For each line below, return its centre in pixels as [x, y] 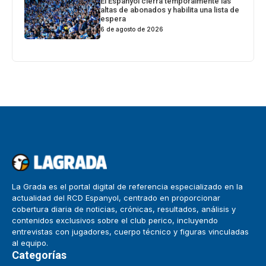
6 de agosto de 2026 [132, 29]
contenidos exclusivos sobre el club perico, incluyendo [115, 221]
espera [113, 19]
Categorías [39, 255]
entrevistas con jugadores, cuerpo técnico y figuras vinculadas [130, 232]
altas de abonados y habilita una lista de [170, 10]
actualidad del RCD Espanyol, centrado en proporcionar [116, 198]
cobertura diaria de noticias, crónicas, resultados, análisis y [124, 209]
